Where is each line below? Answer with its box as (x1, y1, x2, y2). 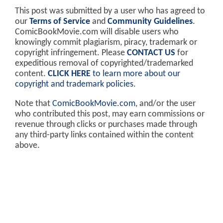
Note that (15, 100, 52, 109)
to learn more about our (91, 70, 180, 79)
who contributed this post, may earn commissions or (15, 110, 205, 119)
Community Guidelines (108, 17, 193, 26)
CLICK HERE (48, 70, 91, 79)
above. (15, 141, 40, 150)
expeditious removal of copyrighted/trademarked (15, 59, 193, 68)
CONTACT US (127, 49, 175, 58)
